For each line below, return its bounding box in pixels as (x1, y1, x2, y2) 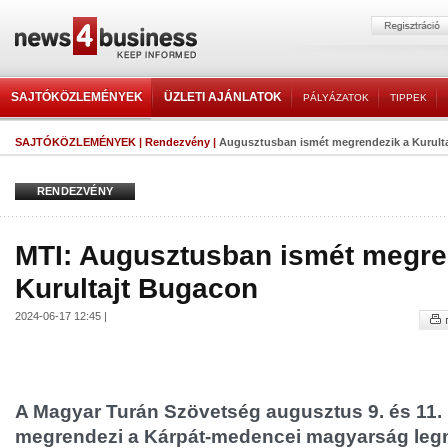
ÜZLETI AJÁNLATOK (164, 90, 282, 104)
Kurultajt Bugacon (15, 272, 258, 304)
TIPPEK (390, 92, 427, 103)
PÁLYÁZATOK (303, 92, 369, 103)
